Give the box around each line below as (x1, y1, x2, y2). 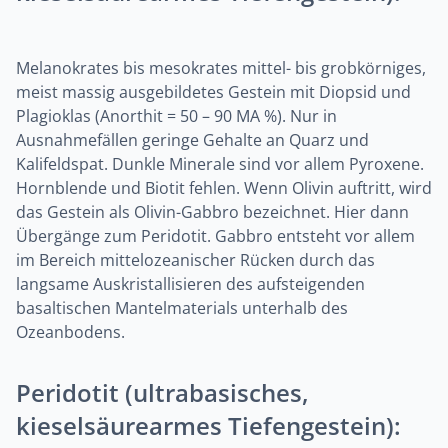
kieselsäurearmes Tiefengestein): (16, 409, 401, 442)
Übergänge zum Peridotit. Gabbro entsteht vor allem (16, 225, 415, 247)
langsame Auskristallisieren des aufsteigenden (16, 273, 365, 295)
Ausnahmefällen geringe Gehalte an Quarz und (16, 129, 369, 151)
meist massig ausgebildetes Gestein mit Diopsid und (16, 81, 411, 103)
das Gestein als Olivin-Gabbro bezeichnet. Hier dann (16, 201, 409, 223)
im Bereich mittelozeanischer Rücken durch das (16, 249, 375, 271)
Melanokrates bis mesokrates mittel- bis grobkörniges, (16, 57, 426, 79)
